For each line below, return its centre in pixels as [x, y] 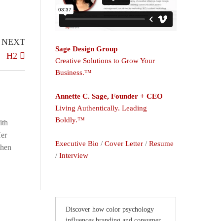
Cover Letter [124, 144]
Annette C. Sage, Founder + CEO [109, 96]
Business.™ [73, 73]
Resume [161, 144]
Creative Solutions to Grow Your [105, 61]
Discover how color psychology [110, 210]
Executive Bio [77, 144]
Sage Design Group [86, 49]
